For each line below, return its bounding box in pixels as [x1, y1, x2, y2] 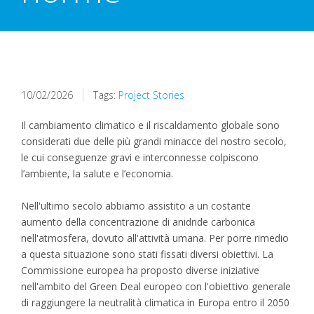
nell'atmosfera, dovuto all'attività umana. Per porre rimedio [21, 231, 289, 245]
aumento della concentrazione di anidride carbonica [21, 214, 255, 228]
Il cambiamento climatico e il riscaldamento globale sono [21, 118, 280, 132]
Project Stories [118, 88, 184, 102]
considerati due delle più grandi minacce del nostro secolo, [21, 134, 287, 148]
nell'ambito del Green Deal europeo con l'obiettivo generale [21, 279, 291, 293]
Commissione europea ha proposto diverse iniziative [21, 263, 259, 277]
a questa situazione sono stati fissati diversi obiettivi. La [21, 247, 273, 261]
